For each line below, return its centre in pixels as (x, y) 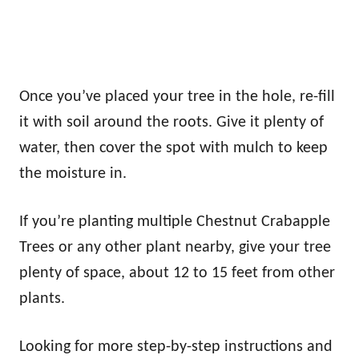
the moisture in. (73, 174)
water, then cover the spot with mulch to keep (173, 149)
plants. (42, 299)
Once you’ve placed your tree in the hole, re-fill (177, 97)
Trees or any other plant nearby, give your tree (175, 248)
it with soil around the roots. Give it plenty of (171, 123)
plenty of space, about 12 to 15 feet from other (177, 274)
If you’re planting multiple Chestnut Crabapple (175, 222)
